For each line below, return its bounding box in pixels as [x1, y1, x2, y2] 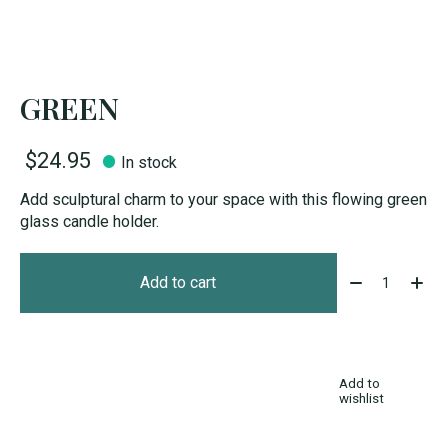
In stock [121, 152, 178, 172]
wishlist [339, 390, 385, 406]
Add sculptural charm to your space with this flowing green [20, 190, 427, 210]
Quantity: [343, 264, 404, 284]
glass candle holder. [20, 212, 159, 232]
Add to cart [140, 273, 217, 293]
